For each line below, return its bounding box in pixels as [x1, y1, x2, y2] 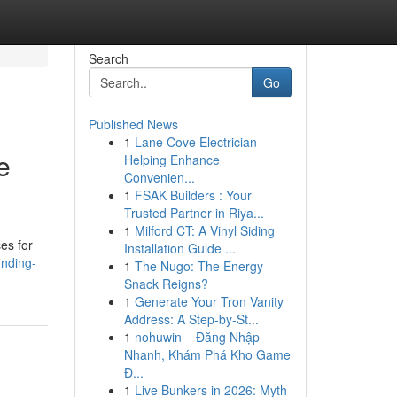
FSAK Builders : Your [134, 186, 252, 204]
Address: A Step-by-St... [123, 310, 259, 328]
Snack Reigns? [123, 275, 208, 292]
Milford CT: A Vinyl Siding [134, 222, 275, 239]
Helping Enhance [123, 151, 220, 168]
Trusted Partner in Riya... [123, 204, 264, 222]
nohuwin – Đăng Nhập [134, 328, 260, 346]
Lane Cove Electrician [134, 133, 257, 151]
